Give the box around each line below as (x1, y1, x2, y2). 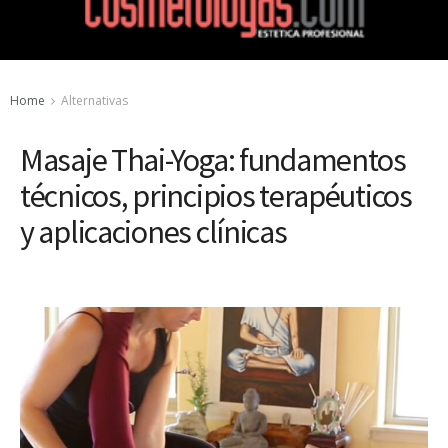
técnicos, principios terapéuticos (20, 176, 412, 216)
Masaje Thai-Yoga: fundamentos (20, 140, 406, 180)
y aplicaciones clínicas (20, 212, 287, 252)
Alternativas (61, 92, 128, 109)
